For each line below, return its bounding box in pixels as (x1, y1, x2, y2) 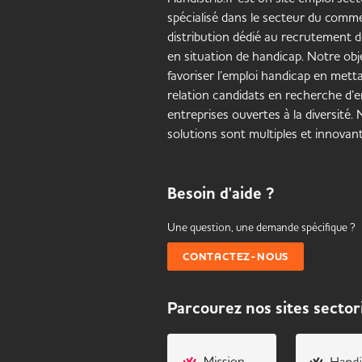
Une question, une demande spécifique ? (167, 221, 356, 234)
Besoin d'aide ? (167, 183, 274, 205)
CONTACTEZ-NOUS (183, 250, 289, 264)
